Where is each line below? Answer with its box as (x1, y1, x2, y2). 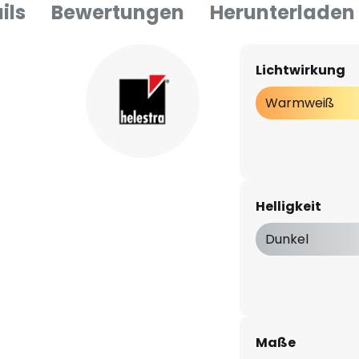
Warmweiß (264, 94, 334, 112)
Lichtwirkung (255, 61, 345, 79)
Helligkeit (255, 197, 321, 216)
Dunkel (264, 230, 309, 248)
